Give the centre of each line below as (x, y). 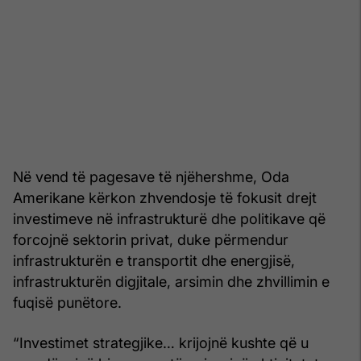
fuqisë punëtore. (67, 302)
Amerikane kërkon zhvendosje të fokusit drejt (165, 197)
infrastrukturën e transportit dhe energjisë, (154, 260)
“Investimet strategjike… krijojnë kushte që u (161, 342)
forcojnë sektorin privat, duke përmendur (151, 239)
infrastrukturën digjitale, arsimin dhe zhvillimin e (171, 281)
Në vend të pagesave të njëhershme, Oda (151, 176)
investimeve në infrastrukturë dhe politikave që (169, 218)
